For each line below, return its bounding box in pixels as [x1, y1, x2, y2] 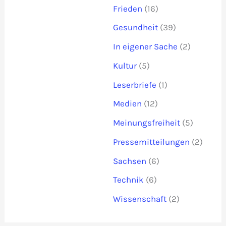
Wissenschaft [113, 194, 166, 204]
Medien [113, 98, 142, 109]
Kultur [113, 60, 137, 71]
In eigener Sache [113, 41, 178, 52]
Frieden [113, 3, 142, 14]
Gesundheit [113, 22, 158, 33]
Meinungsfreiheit [113, 118, 180, 128]
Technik [113, 175, 144, 185]
